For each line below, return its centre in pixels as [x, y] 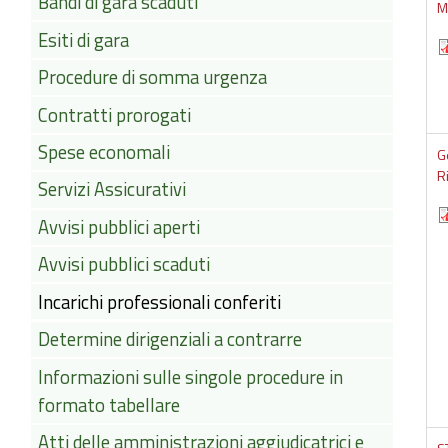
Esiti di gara [83, 40]
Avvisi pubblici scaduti [123, 264]
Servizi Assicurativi [111, 189]
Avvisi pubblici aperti [118, 227]
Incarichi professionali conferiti [159, 302]
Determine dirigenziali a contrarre [169, 339]
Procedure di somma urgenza [152, 77]
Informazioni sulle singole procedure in [190, 376]
